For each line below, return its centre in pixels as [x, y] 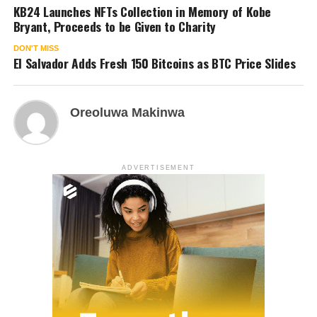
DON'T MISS [36, 48]
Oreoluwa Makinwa [127, 113]
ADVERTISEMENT [158, 168]
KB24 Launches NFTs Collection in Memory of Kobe [142, 12]
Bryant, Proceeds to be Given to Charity [114, 27]
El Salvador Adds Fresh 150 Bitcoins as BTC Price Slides [154, 63]
